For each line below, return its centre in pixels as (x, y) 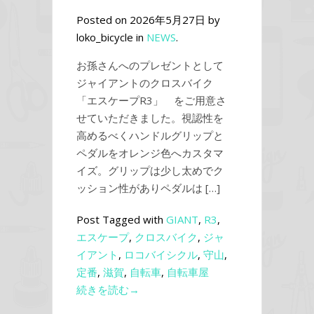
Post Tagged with (121, 220)
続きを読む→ (108, 290)
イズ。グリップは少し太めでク (150, 171)
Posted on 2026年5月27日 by (148, 20)
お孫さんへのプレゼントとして (150, 66)
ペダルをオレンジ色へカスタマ (150, 153)
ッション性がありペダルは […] (148, 188)
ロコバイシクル (161, 255)
